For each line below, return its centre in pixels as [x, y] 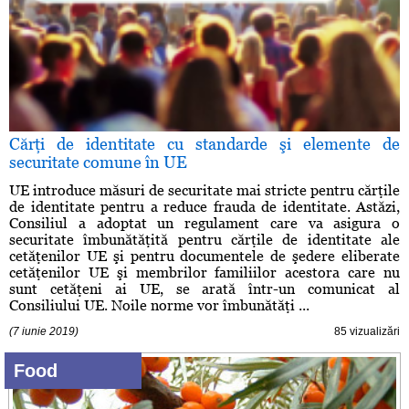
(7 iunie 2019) [44, 332]
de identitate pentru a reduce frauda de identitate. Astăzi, [204, 207]
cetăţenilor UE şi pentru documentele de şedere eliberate [204, 257]
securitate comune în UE [98, 163]
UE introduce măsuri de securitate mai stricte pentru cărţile [204, 191]
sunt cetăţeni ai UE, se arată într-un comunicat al [204, 289]
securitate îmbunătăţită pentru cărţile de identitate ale [204, 240]
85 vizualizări [367, 332]
